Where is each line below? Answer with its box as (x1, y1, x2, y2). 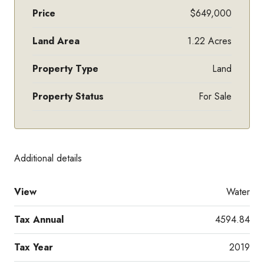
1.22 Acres (187, 34, 232, 48)
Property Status (32, 89, 104, 103)
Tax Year (14, 240, 53, 254)
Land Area (32, 34, 80, 48)
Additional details (14, 151, 82, 165)
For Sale (199, 89, 232, 103)
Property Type (32, 61, 98, 75)
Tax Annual (14, 212, 64, 226)
